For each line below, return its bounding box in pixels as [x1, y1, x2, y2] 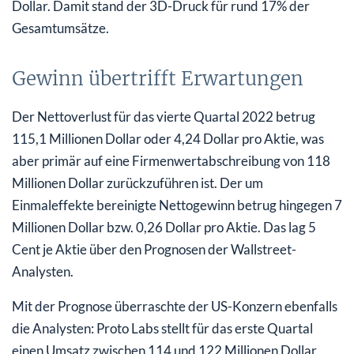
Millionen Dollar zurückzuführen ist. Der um [12, 174, 263, 191]
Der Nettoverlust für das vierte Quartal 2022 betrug [12, 107, 315, 125]
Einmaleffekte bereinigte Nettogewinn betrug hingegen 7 [12, 196, 342, 213]
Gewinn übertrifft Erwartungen [12, 66, 303, 91]
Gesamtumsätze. [12, 19, 109, 36]
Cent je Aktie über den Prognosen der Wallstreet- [12, 240, 296, 258]
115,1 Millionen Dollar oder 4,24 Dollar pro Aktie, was [12, 130, 324, 147]
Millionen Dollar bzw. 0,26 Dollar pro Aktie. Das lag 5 [12, 218, 316, 235]
